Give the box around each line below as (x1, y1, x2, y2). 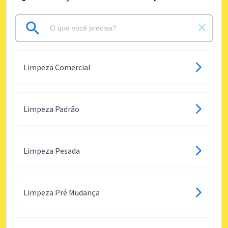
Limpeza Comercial (23, 62, 91, 72)
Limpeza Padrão (23, 103, 79, 114)
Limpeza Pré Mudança (23, 187, 100, 197)
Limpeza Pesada (23, 145, 80, 156)
